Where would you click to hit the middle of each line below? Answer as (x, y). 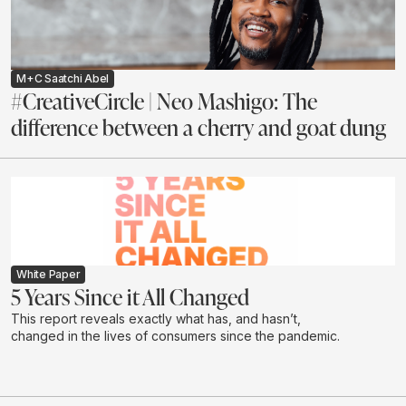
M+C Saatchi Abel (63, 79)
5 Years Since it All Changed (130, 297)
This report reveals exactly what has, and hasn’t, (156, 319)
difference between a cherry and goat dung (198, 127)
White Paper (48, 275)
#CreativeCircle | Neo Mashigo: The (164, 101)
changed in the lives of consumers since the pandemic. (175, 336)
